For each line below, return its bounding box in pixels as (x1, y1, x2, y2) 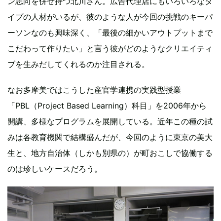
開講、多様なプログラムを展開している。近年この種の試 (7, 116, 213, 127)
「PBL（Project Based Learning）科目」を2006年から (7, 101, 207, 111)
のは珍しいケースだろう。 (7, 164, 102, 174)
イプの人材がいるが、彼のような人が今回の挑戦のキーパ (7, 12, 213, 22)
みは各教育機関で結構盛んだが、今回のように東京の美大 (7, 132, 213, 143)
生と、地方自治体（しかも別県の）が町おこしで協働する (7, 148, 213, 158)
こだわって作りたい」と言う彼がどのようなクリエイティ (7, 43, 213, 54)
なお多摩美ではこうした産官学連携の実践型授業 (7, 85, 181, 95)
